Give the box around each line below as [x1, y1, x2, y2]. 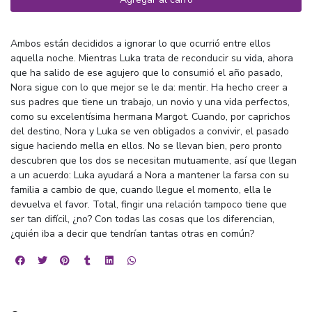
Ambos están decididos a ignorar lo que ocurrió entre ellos [10, 36, 271, 50]
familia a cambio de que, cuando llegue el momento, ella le [10, 182, 272, 196]
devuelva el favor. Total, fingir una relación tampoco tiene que [10, 197, 287, 211]
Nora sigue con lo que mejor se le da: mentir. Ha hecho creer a [10, 80, 288, 94]
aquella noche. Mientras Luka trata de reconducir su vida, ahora [10, 51, 293, 65]
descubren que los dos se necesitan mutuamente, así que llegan [10, 153, 297, 167]
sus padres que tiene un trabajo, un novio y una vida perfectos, [10, 95, 290, 109]
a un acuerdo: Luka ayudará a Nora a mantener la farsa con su [10, 168, 289, 182]
